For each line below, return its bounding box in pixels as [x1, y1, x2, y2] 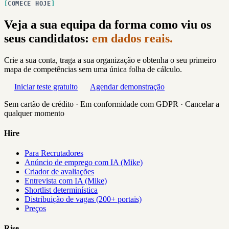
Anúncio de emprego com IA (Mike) [25, 158, 143, 167]
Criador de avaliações [25, 167, 94, 176]
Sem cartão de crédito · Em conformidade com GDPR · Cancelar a [4, 99, 219, 108]
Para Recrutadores [25, 149, 83, 158]
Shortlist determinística [25, 186, 98, 195]
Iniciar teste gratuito [14, 82, 78, 91]
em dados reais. [92, 31, 173, 45]
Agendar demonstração [90, 82, 165, 91]
